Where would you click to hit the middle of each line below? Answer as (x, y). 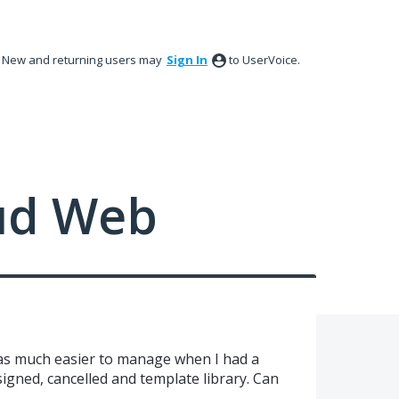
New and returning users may (83, 60)
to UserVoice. (265, 60)
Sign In (187, 60)
